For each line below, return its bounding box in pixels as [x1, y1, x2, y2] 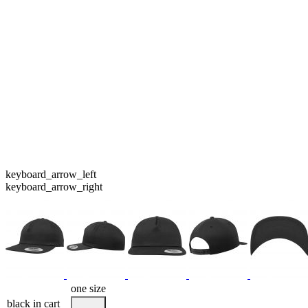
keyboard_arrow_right [5, 180, 102, 192]
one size [71, 282, 106, 294]
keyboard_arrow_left [5, 168, 96, 180]
